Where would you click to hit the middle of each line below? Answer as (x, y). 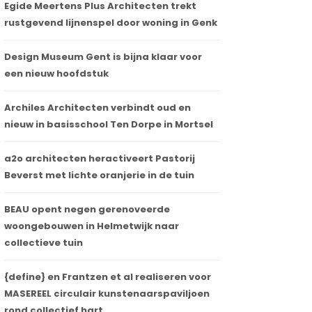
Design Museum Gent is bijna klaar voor (103, 57)
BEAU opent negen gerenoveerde (87, 210)
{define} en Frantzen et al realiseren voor (108, 277)
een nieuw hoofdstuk (56, 74)
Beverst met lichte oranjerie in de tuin (99, 175)
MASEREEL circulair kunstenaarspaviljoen (107, 294)
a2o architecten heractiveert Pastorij (100, 159)
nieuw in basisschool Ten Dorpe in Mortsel (109, 125)
